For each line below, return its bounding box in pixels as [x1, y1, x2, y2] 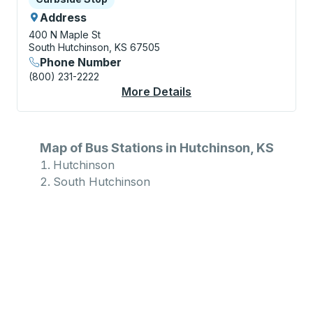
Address [40, 10, 87, 24]
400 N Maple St [29, 29, 101, 41]
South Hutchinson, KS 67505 [29, 41, 160, 53]
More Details [122, 85, 191, 99]
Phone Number [40, 55, 122, 69]
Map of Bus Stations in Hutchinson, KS [39, 140, 274, 155]
